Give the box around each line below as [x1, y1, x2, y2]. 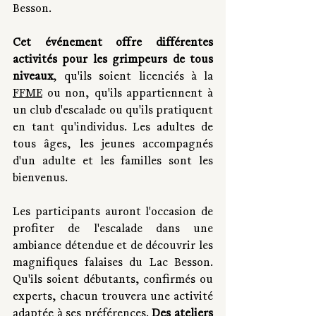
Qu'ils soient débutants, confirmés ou [13, 274, 213, 287]
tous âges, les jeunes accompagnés [13, 138, 213, 152]
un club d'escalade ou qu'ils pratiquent [13, 104, 213, 118]
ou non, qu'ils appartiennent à [42, 87, 213, 101]
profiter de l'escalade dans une [13, 223, 213, 236]
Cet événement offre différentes [13, 37, 213, 50]
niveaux [13, 71, 54, 84]
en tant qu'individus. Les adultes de [13, 121, 213, 135]
